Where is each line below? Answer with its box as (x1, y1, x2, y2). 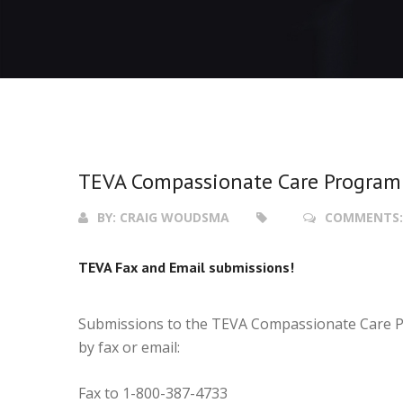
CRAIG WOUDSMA (120, 209, 229, 226)
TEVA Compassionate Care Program (78, 167, 401, 195)
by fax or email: (78, 337, 180, 357)
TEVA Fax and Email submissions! (78, 258, 294, 276)
